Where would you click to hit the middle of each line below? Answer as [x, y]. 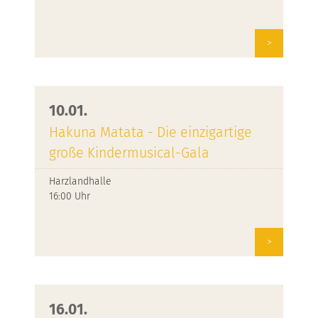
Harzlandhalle [80, 181]
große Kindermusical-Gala [129, 153]
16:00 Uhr [70, 196]
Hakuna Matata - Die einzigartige [150, 132]
